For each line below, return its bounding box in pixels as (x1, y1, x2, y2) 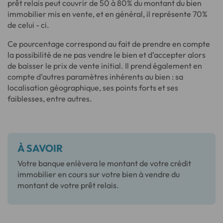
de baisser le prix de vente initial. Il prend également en (7, 60, 202, 71)
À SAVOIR (17, 141, 63, 154)
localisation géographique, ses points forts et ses (7, 82, 178, 93)
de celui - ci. (7, 19, 49, 30)
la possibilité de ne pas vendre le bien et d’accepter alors (7, 49, 206, 60)
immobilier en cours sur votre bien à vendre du (17, 169, 180, 179)
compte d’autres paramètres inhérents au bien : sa (7, 71, 183, 82)
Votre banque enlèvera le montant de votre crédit (17, 158, 191, 168)
